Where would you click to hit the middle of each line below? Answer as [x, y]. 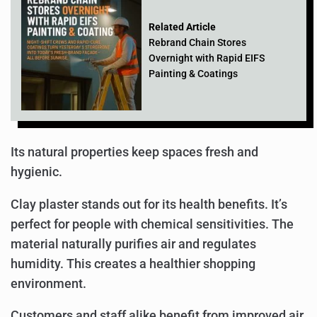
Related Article [182, 27]
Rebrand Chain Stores [197, 43]
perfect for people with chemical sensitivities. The [152, 224]
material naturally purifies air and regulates [133, 244]
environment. [48, 283]
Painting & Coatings [193, 74]
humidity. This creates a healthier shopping [133, 264]
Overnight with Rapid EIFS [207, 58]
